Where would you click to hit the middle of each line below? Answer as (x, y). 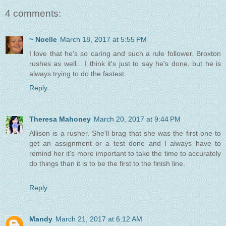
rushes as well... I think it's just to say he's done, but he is (125, 64)
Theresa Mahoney (60, 119)
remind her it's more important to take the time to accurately (125, 154)
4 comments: (33, 13)
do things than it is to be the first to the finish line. (107, 164)
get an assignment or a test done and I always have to (125, 144)
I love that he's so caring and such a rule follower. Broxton (125, 54)
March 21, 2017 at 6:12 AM (99, 219)
